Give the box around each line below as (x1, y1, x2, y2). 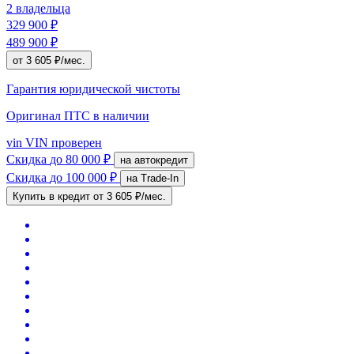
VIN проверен (22, 135, 102, 149)
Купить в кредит (13, 190, 93, 202)
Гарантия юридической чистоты (6, 81, 180, 96)
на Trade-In (141, 171, 179, 184)
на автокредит (134, 153, 188, 166)
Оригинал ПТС (6, 108, 93, 122)
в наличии (93, 108, 149, 122)
